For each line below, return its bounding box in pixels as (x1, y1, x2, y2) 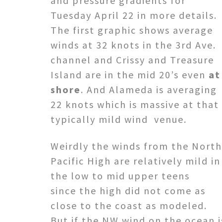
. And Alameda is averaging (81, 83, 217, 96)
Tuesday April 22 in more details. (51, 8, 217, 21)
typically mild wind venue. (51, 112, 187, 125)
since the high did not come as (51, 184, 206, 197)
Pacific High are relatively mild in (51, 154, 221, 167)
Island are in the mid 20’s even (51, 68, 209, 81)
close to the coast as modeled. (51, 199, 207, 212)
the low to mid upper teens (51, 169, 190, 182)
